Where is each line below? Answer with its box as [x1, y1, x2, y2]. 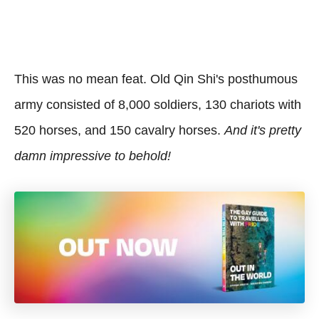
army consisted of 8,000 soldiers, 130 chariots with [14, 97, 301, 112]
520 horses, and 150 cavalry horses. [14, 122, 224, 137]
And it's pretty [224, 122, 301, 137]
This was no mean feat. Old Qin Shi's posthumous [14, 71, 298, 86]
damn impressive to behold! [14, 148, 171, 163]
